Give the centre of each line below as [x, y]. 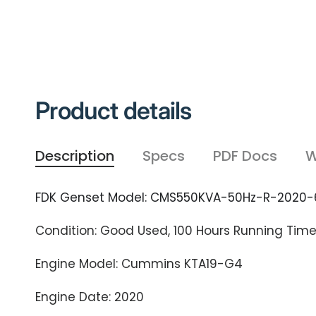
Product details [114, 110]
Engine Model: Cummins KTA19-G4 [139, 264]
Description [75, 156]
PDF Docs [245, 156]
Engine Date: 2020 [90, 297]
